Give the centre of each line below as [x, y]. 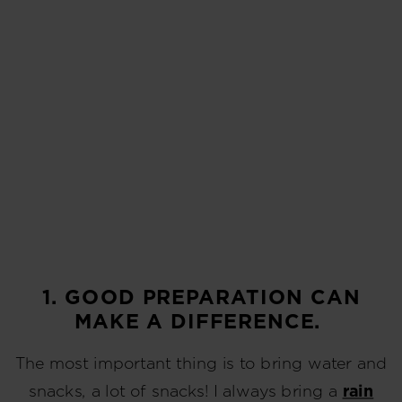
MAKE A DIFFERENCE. [201, 322]
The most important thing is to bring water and [201, 363]
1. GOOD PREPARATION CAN [201, 298]
